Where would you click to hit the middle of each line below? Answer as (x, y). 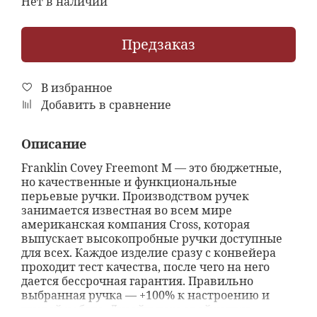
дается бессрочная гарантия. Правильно (137, 281)
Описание (54, 144)
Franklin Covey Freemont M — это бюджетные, (151, 168)
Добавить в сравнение (106, 104)
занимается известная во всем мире (127, 211)
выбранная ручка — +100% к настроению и (145, 295)
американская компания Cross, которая (136, 225)
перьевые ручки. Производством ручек (135, 196)
